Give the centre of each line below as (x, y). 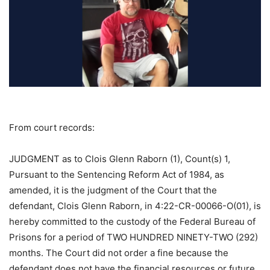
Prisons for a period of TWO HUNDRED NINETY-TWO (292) (133, 237)
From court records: (52, 127)
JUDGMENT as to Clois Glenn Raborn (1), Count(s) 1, (120, 159)
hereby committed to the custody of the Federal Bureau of (132, 221)
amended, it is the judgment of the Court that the (113, 190)
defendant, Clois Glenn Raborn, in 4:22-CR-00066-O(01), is (135, 206)
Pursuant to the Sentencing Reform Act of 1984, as (117, 174)
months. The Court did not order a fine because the (119, 253)
